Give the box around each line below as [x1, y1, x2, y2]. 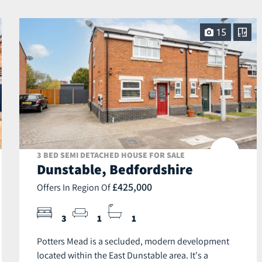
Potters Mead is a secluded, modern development [37, 235, 229, 247]
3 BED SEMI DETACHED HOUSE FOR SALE [37, 150, 185, 161]
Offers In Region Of [37, 181, 112, 194]
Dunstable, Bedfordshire [37, 160, 193, 179]
